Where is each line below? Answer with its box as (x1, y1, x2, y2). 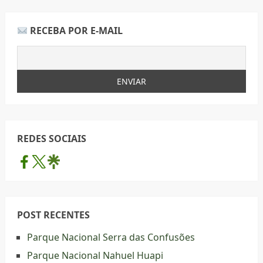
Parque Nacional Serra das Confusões (26, 231, 195, 244)
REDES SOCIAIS (16, 132, 86, 145)
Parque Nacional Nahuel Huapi (26, 249, 163, 262)
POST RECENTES (16, 208, 90, 221)
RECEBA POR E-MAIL (28, 24, 123, 37)
